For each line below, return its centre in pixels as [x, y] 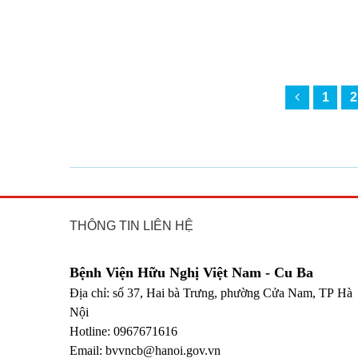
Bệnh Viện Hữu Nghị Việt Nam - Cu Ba [191, 273]
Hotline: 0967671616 [123, 332]
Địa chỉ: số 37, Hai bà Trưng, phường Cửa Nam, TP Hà [211, 293]
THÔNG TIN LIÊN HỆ [131, 226]
